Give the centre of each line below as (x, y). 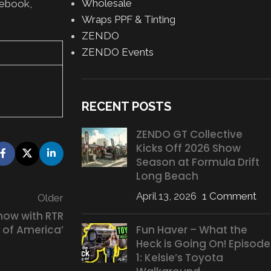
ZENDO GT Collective (189, 134)
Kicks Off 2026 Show (188, 148)
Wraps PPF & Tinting (128, 19)
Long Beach (167, 176)
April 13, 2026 (166, 196)
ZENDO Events (117, 52)
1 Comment (229, 196)
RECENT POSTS (126, 106)
